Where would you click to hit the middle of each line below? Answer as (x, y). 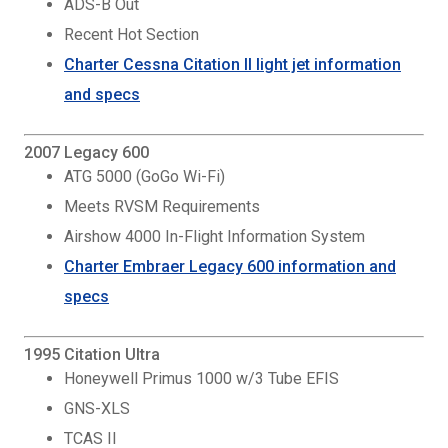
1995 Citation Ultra (92, 354)
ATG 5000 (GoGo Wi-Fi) (144, 176)
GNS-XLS (97, 408)
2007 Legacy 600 (86, 152)
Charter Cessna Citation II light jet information (232, 64)
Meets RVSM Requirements (162, 206)
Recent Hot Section (131, 34)
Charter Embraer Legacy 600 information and (230, 266)
